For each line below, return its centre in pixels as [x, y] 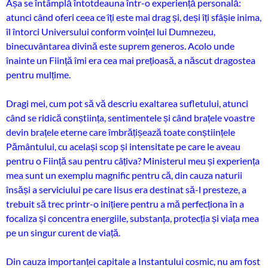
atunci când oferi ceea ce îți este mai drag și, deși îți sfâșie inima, [134, 17]
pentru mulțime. [38, 74]
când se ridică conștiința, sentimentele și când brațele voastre [130, 118]
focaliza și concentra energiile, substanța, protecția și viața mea [133, 218]
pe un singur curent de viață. [63, 232]
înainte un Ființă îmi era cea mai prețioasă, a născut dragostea [131, 60]
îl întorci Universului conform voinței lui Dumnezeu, [111, 31]
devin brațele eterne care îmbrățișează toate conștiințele [121, 132]
